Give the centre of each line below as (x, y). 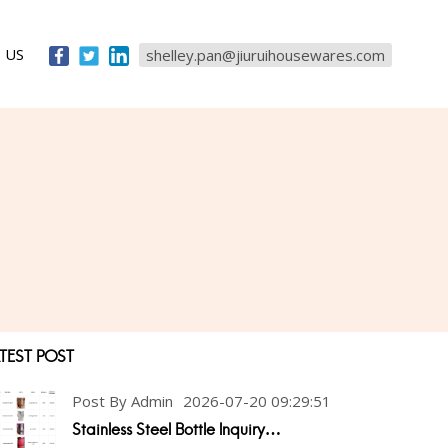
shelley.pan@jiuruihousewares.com (265, 55)
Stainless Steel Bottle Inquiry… (176, 429)
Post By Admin (122, 401)
